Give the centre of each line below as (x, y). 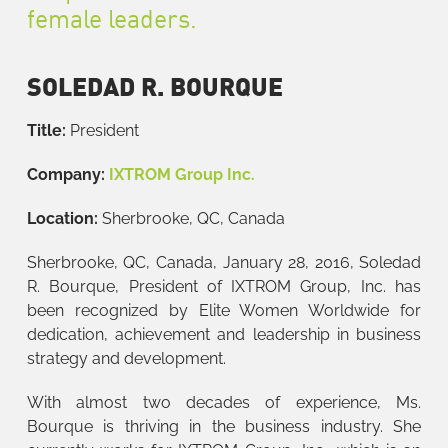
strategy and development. (126, 358)
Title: (48, 130)
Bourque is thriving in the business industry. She (224, 426)
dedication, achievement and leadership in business (224, 334)
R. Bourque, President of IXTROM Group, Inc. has (224, 286)
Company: (67, 174)
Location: (64, 218)
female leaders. (111, 18)
